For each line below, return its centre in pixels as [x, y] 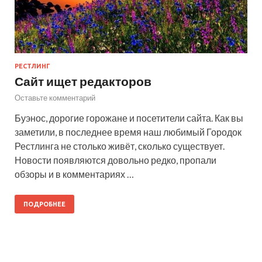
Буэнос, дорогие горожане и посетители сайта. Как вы [129, 118]
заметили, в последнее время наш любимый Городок [128, 132]
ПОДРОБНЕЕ [44, 204]
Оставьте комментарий [55, 97]
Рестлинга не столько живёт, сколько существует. [120, 146]
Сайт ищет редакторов [83, 81]
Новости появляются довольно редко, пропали [116, 160]
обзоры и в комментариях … [74, 174]
